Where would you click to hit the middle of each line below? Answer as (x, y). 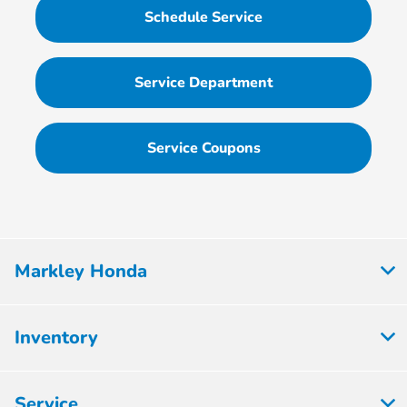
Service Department (203, 83)
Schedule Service (203, 18)
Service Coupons (203, 149)
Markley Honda (81, 272)
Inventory (56, 338)
